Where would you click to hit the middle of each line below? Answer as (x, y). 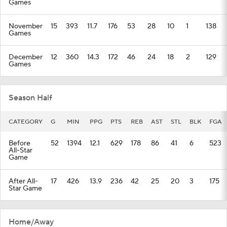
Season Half (30, 98)
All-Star (21, 150)
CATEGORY (26, 122)
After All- (23, 181)
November (26, 26)
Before (20, 143)
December (26, 57)
